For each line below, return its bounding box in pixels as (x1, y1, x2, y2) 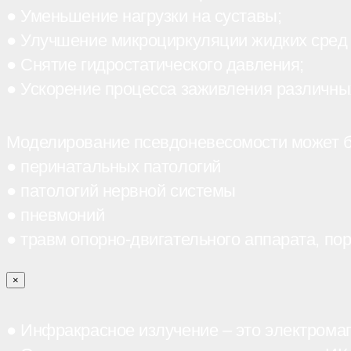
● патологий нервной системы (6, 181, 236, 201)
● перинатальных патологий (6, 157, 221, 177)
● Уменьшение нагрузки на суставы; (6, 5, 282, 26)
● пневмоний (6, 205, 105, 226)
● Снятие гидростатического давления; (6, 54, 304, 74)
